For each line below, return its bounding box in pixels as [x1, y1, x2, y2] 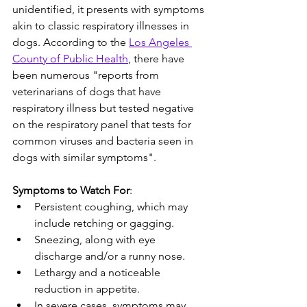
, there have [128, 52, 187, 65]
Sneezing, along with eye [34, 233, 158, 246]
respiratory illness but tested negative [12, 101, 197, 114]
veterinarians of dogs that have [12, 85, 164, 98]
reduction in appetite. [34, 282, 140, 295]
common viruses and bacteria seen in [12, 134, 196, 147]
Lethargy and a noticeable [34, 266, 163, 279]
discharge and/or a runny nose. [34, 249, 185, 262]
